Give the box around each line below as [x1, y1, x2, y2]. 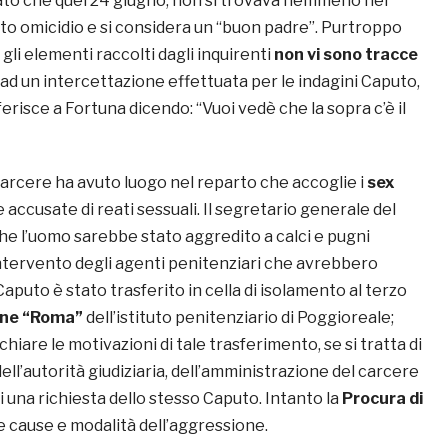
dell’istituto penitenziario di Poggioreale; [83, 308, 394, 328]
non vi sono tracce [271, 45, 418, 65]
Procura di [342, 389, 423, 409]
